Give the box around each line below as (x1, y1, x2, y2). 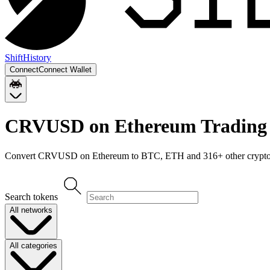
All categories (10, 241, 57, 251)
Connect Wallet (39, 65, 92, 74)
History (23, 52, 51, 63)
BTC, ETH (141, 150, 184, 161)
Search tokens (5, 191, 58, 202)
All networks (10, 205, 52, 215)
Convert (5, 150, 38, 161)
